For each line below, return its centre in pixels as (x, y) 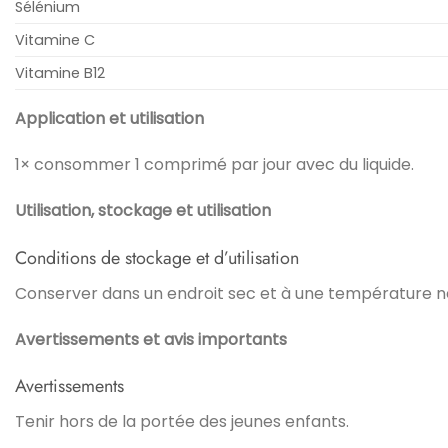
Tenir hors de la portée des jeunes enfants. (182, 422)
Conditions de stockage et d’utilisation (157, 257)
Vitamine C (55, 40)
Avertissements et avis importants (151, 339)
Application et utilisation (109, 119)
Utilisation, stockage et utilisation (143, 210)
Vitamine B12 (60, 73)
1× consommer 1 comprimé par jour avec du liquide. (214, 165)
